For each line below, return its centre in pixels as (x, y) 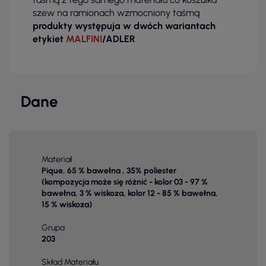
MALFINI (84, 39)
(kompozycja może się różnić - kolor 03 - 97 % (125, 182)
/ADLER (119, 39)
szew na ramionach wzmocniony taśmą (116, 13)
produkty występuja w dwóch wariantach (124, 26)
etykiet (49, 39)
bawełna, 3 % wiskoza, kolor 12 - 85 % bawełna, (130, 194)
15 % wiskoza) (67, 205)
